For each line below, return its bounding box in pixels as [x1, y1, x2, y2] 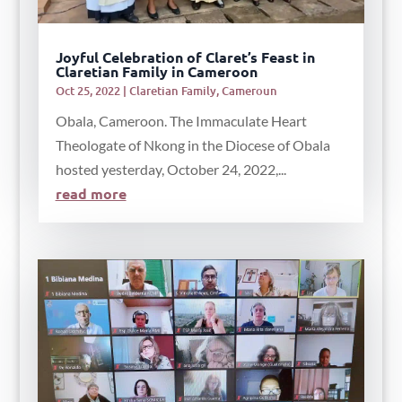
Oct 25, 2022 [55, 83, 120, 100]
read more [55, 184, 127, 204]
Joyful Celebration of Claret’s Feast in [55, 48, 315, 67]
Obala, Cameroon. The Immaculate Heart [55, 112, 307, 130]
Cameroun [221, 83, 277, 100]
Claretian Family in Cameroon [55, 62, 258, 82]
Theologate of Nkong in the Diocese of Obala [55, 136, 330, 154]
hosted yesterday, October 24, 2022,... [55, 161, 286, 179]
